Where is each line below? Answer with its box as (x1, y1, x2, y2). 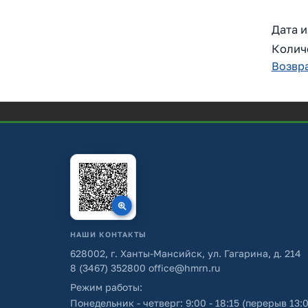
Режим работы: (70, 281, 142, 293)
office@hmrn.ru (146, 262, 220, 274)
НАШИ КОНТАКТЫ (70, 230, 147, 239)
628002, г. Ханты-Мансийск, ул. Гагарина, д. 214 (70, 247, 301, 259)
